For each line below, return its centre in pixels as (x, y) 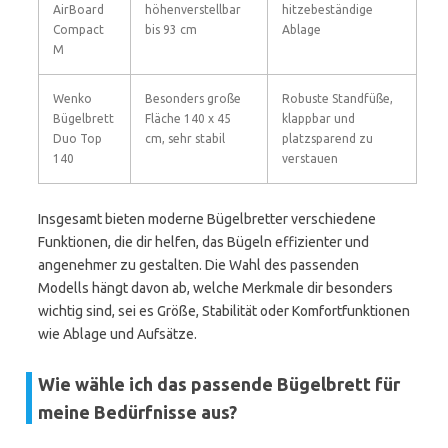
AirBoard (78, 9)
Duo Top (77, 138)
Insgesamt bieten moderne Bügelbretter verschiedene (207, 219)
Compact (78, 29)
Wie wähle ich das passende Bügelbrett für (219, 384)
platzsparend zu (327, 138)
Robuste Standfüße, (337, 98)
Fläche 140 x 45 (188, 118)
